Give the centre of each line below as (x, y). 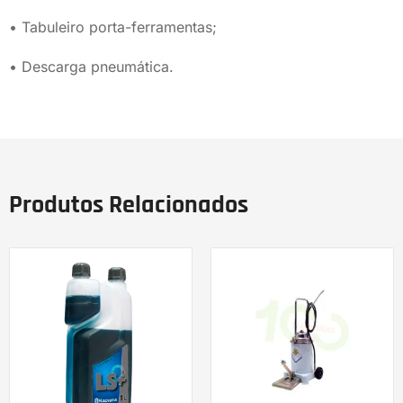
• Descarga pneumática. (91, 66)
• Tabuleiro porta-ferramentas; (113, 27)
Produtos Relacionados (129, 205)
